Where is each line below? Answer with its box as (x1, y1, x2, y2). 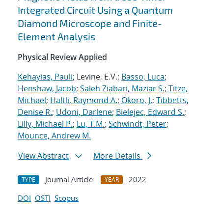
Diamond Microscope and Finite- (18, 17, 162, 29)
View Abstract (18, 150, 69, 162)
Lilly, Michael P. (18, 118, 73, 130)
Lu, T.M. (77, 118, 105, 130)
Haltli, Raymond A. (50, 95, 117, 106)
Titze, (168, 83, 188, 94)
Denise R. (18, 107, 52, 118)
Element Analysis (18, 30, 95, 43)
